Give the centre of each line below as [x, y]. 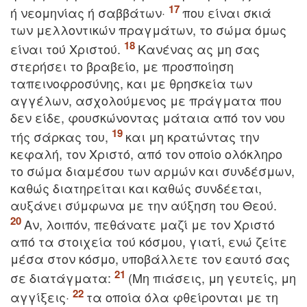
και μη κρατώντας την [192, 136]
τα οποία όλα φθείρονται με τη [182, 297]
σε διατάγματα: [62, 278]
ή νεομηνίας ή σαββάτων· [89, 12]
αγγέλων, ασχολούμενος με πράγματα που [146, 100]
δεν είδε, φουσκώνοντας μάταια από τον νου [148, 117]
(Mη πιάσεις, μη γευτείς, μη [212, 278]
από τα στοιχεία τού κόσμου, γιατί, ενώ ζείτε [149, 241]
